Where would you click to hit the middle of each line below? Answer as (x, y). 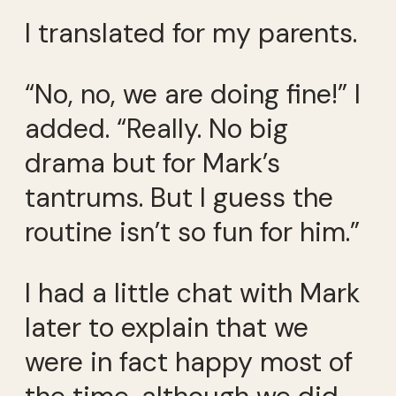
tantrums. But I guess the (179, 198)
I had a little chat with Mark (192, 293)
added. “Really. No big (156, 129)
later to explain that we (167, 328)
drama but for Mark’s (152, 163)
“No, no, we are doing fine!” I (193, 94)
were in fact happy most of (189, 362)
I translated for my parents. (191, 33)
